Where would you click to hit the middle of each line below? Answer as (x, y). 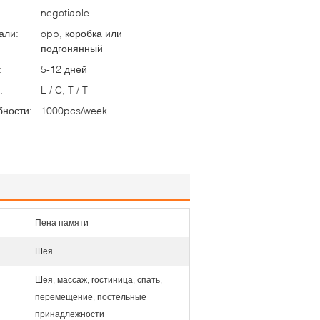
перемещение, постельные (91, 297)
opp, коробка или (81, 33)
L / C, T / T (64, 90)
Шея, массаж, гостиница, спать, (99, 280)
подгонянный (72, 48)
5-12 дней (64, 69)
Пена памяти (62, 222)
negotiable (65, 12)
